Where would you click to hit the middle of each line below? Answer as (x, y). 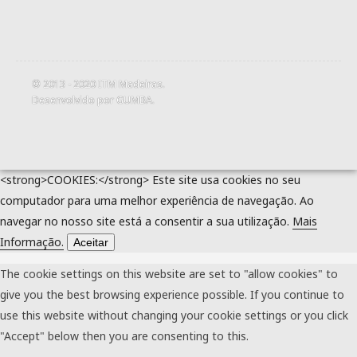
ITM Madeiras (130, 84)
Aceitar (91, 242)
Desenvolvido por (74, 100)
